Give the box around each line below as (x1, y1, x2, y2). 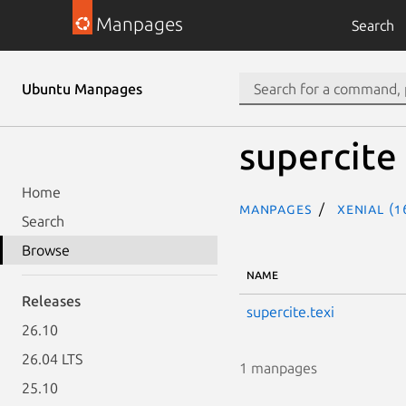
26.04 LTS (22, 351, 82, 367)
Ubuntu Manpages (22, 81, 142, 97)
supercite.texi (246, 303, 334, 320)
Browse (22, 242, 70, 258)
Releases (22, 293, 81, 309)
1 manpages (239, 359, 317, 376)
